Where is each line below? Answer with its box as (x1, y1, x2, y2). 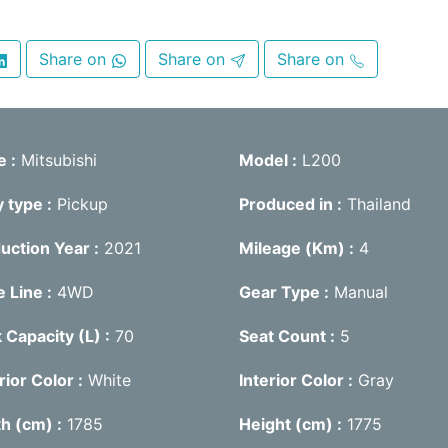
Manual (333, 281, 388, 302)
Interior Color (238, 369, 348, 390)
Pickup (57, 193, 108, 214)
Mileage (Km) (238, 237, 349, 258)
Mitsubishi (21, 149, 97, 170)
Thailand (346, 193, 411, 214)
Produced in (238, 193, 337, 214)
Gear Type (238, 281, 324, 302)
